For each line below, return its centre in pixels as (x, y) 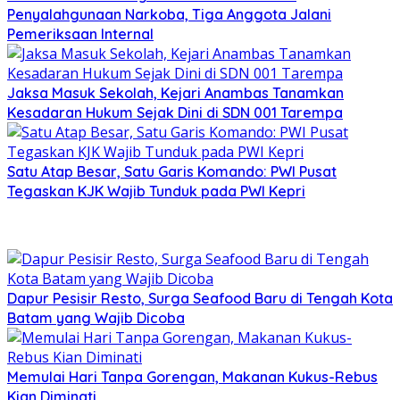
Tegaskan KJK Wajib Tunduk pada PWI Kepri (156, 191)
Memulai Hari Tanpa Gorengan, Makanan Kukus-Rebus (192, 376)
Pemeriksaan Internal (80, 33)
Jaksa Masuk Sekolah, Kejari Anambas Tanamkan (175, 92)
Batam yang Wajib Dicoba (96, 317)
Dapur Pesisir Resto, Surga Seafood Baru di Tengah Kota (200, 298)
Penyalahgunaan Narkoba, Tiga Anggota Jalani (169, 14)
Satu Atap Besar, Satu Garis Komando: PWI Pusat (172, 171)
